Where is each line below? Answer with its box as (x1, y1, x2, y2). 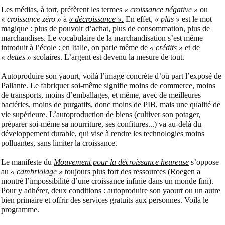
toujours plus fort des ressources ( (63, 167, 170, 176)
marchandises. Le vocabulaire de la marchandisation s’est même (1, 34, 203, 43)
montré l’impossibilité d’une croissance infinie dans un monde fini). (1, 177, 213, 186)
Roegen (170, 167, 197, 176)
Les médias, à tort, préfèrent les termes (1, 5, 124, 14)
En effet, (124, 15, 155, 24)
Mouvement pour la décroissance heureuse (54, 158, 189, 167)
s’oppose (189, 158, 219, 167)
